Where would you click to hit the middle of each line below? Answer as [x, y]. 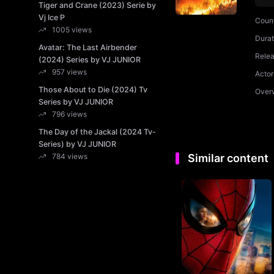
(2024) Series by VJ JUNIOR [90, 60]
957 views [69, 72]
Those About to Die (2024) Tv [93, 90]
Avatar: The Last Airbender [88, 47]
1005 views [72, 30]
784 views [70, 156]
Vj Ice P [52, 17]
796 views [69, 114]
